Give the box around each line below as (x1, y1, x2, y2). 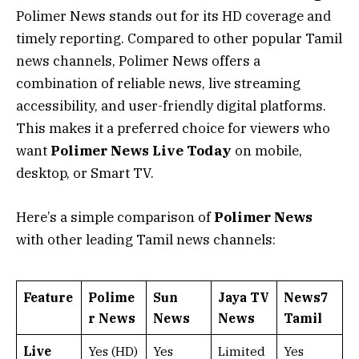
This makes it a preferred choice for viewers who (16, 119, 330, 138)
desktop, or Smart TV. (16, 164, 154, 183)
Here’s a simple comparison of (16, 208, 214, 226)
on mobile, (232, 142, 302, 160)
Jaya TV (217, 289, 269, 306)
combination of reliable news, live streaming (16, 75, 301, 93)
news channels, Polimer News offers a (16, 52, 260, 71)
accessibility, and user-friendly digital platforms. (16, 97, 326, 115)
